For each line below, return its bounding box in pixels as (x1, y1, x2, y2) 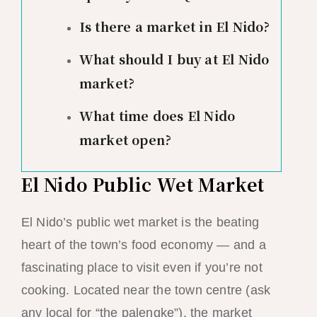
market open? (79, 129, 172, 149)
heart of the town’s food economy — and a (21, 237, 266, 252)
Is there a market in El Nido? (79, 16, 270, 35)
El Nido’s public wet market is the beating (21, 214, 260, 229)
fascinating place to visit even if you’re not (21, 260, 263, 275)
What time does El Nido (79, 105, 236, 125)
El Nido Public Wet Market (21, 171, 265, 197)
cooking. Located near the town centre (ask (21, 282, 271, 297)
